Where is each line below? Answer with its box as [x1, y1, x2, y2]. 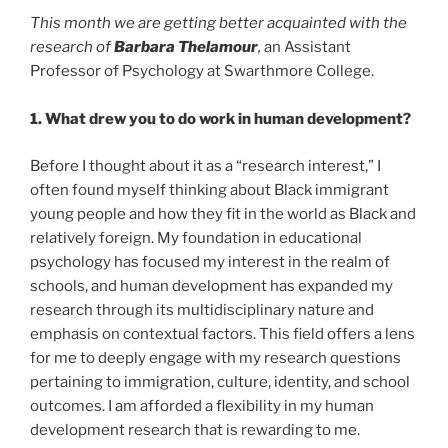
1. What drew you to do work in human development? [30, 110, 411, 129]
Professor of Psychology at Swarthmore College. [30, 62, 374, 81]
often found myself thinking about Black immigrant [30, 180, 389, 199]
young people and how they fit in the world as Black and [30, 204, 416, 223]
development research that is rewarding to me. [30, 420, 360, 439]
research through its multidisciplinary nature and [30, 300, 374, 319]
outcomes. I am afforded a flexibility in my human [30, 396, 374, 415]
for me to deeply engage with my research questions [30, 348, 401, 367]
